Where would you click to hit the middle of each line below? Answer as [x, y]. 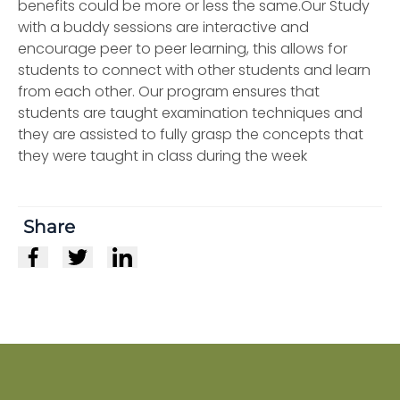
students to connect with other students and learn [194, 70]
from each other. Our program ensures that [169, 92]
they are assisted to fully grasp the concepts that [191, 134]
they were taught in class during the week [162, 156]
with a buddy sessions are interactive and [163, 27]
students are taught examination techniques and [190, 113]
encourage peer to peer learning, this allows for [183, 49]
